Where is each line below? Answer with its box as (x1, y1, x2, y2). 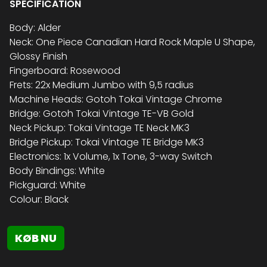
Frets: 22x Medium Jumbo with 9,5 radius (10, 78, 194, 92)
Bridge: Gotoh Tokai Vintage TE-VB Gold (10, 107, 194, 121)
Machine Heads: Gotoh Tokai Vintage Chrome (10, 92, 222, 107)
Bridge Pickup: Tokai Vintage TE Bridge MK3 (10, 135, 204, 150)
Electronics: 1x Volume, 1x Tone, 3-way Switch (10, 150, 212, 164)
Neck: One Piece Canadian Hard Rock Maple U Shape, (10, 35, 255, 49)
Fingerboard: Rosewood (10, 64, 120, 78)
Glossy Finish (10, 49, 67, 64)
